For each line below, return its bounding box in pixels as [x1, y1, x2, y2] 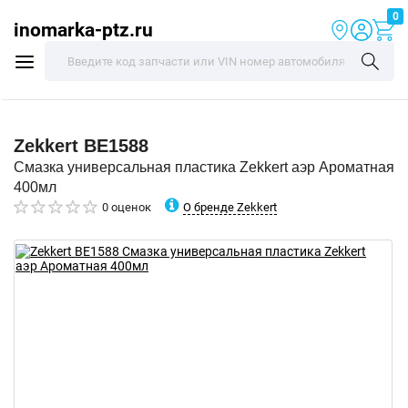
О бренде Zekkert [183, 199, 277, 214]
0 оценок [102, 200, 151, 214]
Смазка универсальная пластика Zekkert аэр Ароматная [14, 159, 394, 175]
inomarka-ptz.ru [14, 18, 153, 41]
